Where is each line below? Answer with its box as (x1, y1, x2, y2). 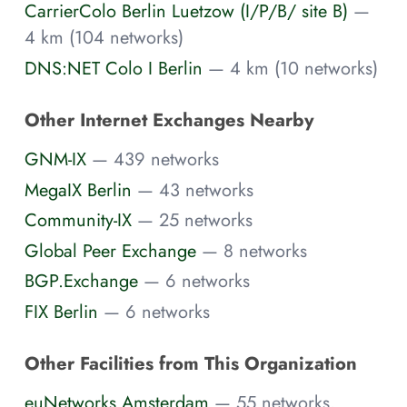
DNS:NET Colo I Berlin (25, 55, 203, 81)
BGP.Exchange (25, 268, 138, 294)
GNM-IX (25, 146, 86, 173)
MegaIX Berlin (25, 176, 132, 203)
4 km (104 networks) (25, 25, 184, 51)
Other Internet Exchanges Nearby (25, 105, 314, 134)
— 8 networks (202, 237, 307, 263)
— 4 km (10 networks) (208, 55, 378, 81)
